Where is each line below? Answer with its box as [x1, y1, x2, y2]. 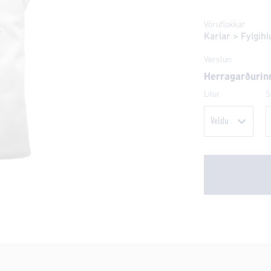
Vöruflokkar [203, 20, 246, 30]
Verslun [203, 55, 232, 65]
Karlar [203, 31, 230, 42]
